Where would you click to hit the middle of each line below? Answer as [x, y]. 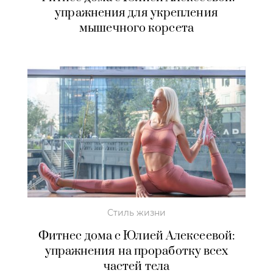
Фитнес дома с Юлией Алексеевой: [136, 236]
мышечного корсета [136, 28]
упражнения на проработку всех [136, 251]
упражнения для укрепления [136, 13]
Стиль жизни [136, 212]
